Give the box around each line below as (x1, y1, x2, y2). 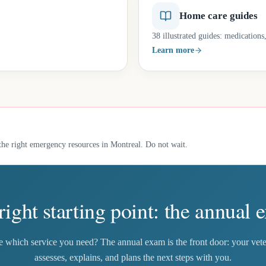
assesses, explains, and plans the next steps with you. (34, 252, 232, 262)
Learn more (152, 46, 194, 55)
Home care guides (179, 10, 258, 21)
